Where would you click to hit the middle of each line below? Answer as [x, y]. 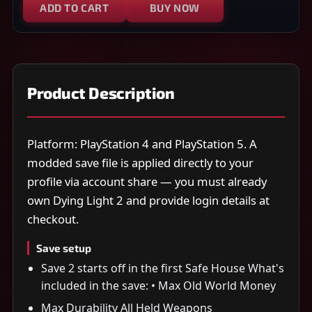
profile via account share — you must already [147, 182]
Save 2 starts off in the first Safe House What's [163, 268]
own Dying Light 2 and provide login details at [148, 201]
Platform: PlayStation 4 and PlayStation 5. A [142, 144]
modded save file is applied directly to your [140, 163]
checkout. [53, 219]
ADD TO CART [75, 8]
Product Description [101, 93]
